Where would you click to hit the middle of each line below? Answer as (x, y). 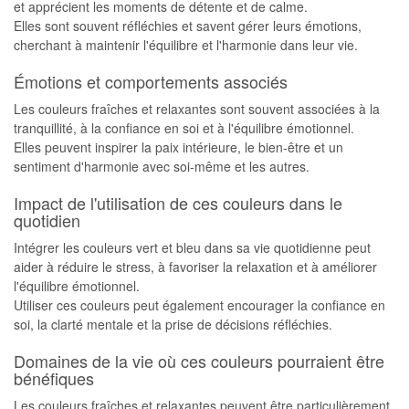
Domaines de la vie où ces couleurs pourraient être (199, 361)
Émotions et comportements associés (151, 81)
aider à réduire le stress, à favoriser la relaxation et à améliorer (195, 267)
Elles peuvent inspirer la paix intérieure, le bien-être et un (178, 147)
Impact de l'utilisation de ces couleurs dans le (178, 203)
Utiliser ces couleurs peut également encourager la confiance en (199, 305)
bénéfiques (54, 378)
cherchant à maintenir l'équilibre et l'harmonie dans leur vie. (186, 45)
